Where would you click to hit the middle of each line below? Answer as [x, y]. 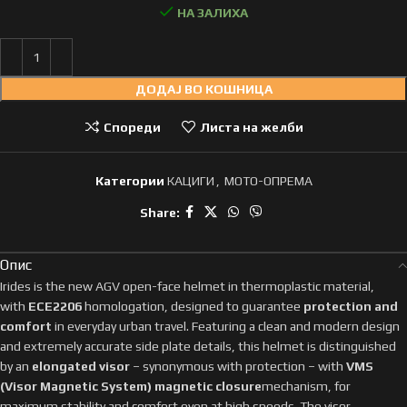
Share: [159, 212]
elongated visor [79, 366]
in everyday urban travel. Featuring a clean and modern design [227, 326]
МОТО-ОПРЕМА [268, 181]
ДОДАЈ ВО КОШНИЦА [203, 89]
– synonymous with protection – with [238, 366]
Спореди [132, 127]
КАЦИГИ [190, 181]
